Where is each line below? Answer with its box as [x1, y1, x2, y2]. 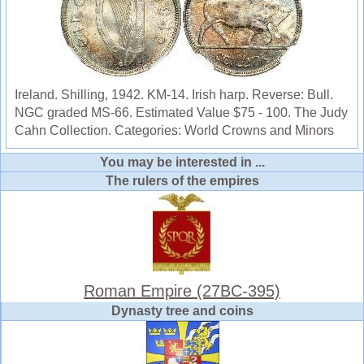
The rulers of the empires [105, 173, 259, 188]
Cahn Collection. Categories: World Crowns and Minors [15, 123, 334, 137]
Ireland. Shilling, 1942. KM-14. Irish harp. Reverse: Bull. [15, 87, 333, 102]
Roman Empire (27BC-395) [84, 281, 280, 300]
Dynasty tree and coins [111, 303, 253, 318]
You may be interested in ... [99, 154, 265, 169]
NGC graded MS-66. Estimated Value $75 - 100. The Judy [15, 105, 348, 119]
